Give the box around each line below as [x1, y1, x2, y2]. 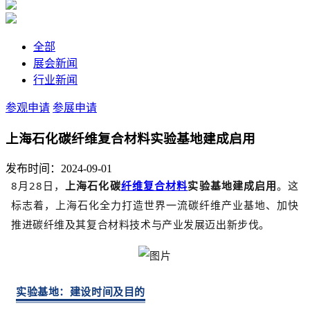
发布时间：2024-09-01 [6, 163, 112, 175]
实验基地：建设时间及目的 [16, 284, 145, 299]
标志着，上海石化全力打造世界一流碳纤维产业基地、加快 [11, 198, 299, 212]
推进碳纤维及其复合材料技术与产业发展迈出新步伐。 [11, 217, 270, 232]
